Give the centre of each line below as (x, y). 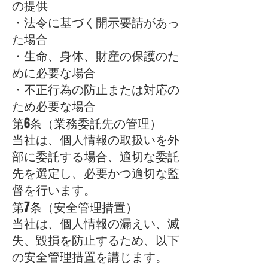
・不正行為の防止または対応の (96, 90)
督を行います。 (54, 190)
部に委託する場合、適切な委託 (96, 157)
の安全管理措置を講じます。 (90, 257)
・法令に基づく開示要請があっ (96, 23)
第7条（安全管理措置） (75, 207)
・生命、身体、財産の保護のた (96, 56)
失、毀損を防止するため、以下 (96, 240)
